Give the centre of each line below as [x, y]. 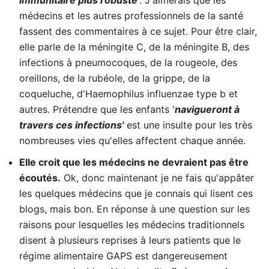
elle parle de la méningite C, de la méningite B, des [134, 47]
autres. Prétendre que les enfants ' [97, 109]
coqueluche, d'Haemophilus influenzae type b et [128, 94]
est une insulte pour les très [188, 125]
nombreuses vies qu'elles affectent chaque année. [132, 141]
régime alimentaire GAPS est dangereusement [123, 256]
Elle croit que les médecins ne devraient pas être [134, 162]
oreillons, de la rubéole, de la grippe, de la [115, 78]
